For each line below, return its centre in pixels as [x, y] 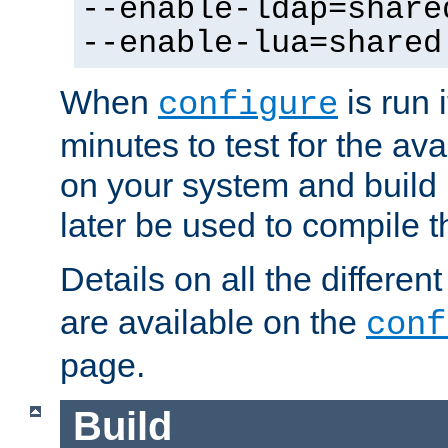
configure [248, 105]
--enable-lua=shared [261, 44]
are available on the [213, 322]
